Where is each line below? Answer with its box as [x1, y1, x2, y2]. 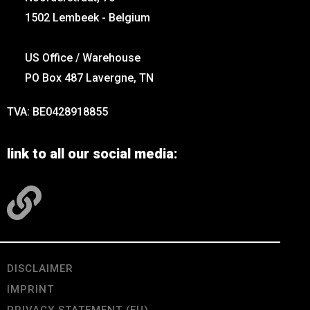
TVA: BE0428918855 [7, 105, 108, 118]
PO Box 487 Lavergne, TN [24, 71, 154, 84]
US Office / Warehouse [24, 51, 140, 64]
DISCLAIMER [7, 262, 73, 275]
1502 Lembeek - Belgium [24, 11, 150, 24]
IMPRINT [7, 282, 54, 295]
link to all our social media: [7, 145, 178, 162]
